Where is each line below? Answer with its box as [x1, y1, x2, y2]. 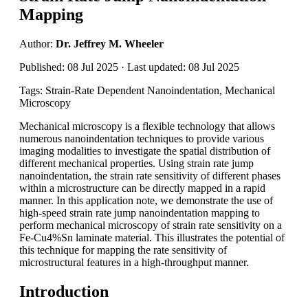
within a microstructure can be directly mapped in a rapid [19, 181, 265, 194]
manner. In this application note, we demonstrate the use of [19, 194, 273, 206]
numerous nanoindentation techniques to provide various [19, 132, 264, 144]
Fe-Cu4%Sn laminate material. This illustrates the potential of [19, 231, 285, 243]
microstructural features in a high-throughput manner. [19, 256, 249, 268]
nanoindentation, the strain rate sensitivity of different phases [19, 169, 280, 181]
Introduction [19, 282, 109, 300]
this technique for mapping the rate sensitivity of [19, 243, 227, 256]
